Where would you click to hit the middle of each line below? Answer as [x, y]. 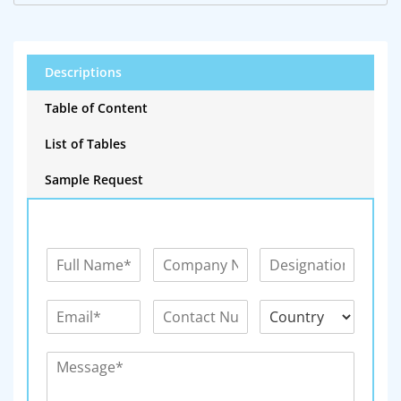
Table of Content [96, 108]
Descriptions [83, 73]
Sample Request [94, 180]
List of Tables [85, 144]
